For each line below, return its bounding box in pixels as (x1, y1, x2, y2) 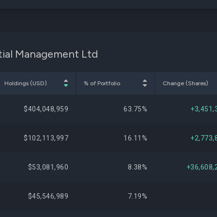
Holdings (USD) (4, 80, 47, 87)
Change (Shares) (163, 80, 208, 87)
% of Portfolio (84, 80, 120, 87)
